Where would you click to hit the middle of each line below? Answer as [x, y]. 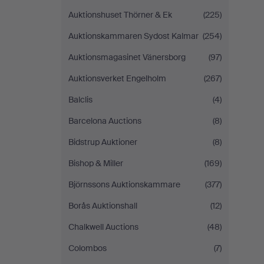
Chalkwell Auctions [103, 227]
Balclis [80, 100]
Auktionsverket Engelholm [117, 78]
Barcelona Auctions [105, 121]
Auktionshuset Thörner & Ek [120, 15]
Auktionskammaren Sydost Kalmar [133, 36]
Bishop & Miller [96, 163]
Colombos [88, 248]
